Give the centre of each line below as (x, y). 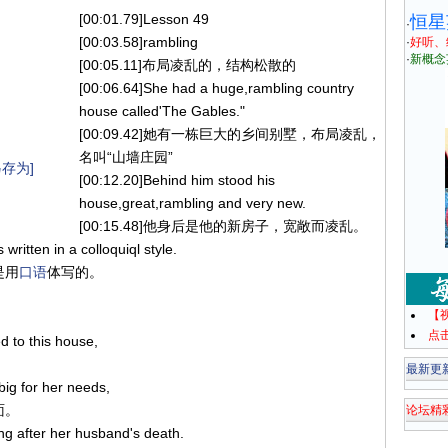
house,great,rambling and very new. (192, 203)
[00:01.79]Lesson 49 (144, 19)
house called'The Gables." (162, 111)
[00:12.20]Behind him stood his (177, 180)
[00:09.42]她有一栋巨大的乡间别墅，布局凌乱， (230, 134)
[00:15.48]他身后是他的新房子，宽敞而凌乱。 (223, 226)
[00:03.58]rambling (138, 42)
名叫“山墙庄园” (126, 157)
